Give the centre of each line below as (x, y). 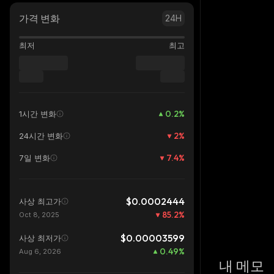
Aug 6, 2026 (40, 251)
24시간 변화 (41, 136)
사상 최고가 (40, 201)
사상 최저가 (40, 238)
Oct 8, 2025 (39, 215)
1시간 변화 (38, 114)
